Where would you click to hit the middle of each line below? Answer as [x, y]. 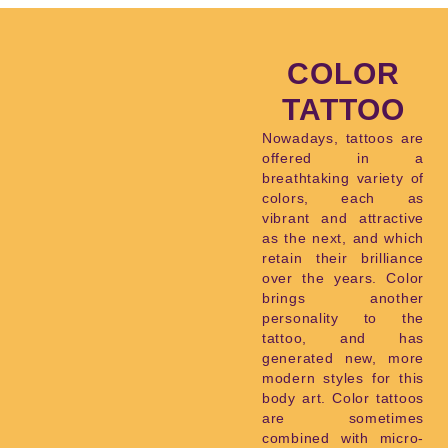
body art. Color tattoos [343, 398]
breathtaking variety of [343, 178]
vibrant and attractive [343, 218]
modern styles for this [343, 378]
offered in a [343, 158]
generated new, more [343, 358]
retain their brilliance [343, 258]
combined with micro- [343, 438]
